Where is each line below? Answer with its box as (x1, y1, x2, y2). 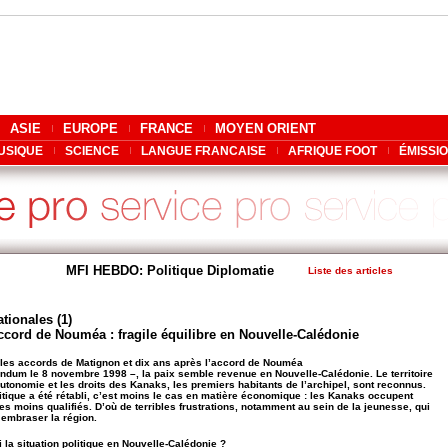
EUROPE (63, 121, 118, 136)
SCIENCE (65, 144, 119, 158)
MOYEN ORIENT (215, 121, 316, 136)
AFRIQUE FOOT (288, 144, 377, 158)
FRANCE (140, 121, 193, 136)
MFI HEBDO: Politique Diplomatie (65, 263, 274, 278)
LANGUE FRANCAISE (141, 144, 266, 158)
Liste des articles (308, 265, 393, 276)
